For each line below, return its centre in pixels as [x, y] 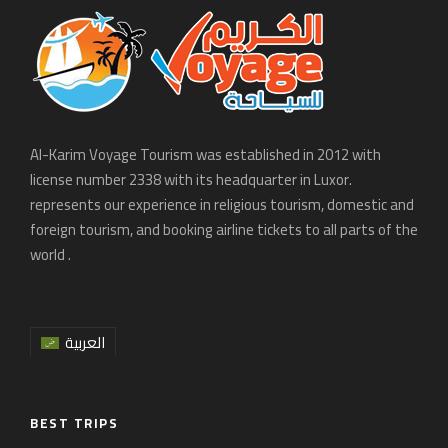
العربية [85, 342]
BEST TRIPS [74, 423]
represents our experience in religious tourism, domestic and [222, 205]
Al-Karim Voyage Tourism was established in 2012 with [205, 155]
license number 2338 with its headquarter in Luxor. [191, 180]
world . [50, 255]
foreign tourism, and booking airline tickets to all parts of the [224, 230]
